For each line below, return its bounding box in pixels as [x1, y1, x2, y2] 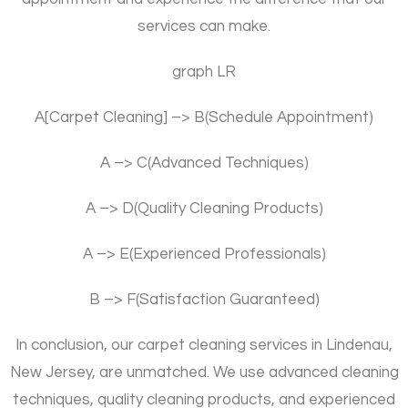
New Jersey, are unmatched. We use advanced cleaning [9, 363, 399, 381]
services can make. [138, 17, 270, 35]
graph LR [172, 63, 236, 80]
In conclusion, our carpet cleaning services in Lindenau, [15, 336, 393, 353]
